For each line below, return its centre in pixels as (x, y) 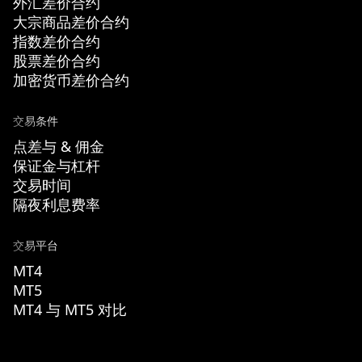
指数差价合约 (57, 41)
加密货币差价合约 (71, 80)
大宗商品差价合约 (71, 22)
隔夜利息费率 (57, 204)
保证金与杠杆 (57, 166)
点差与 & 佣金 (59, 146)
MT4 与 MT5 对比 (70, 309)
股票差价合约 (57, 61)
